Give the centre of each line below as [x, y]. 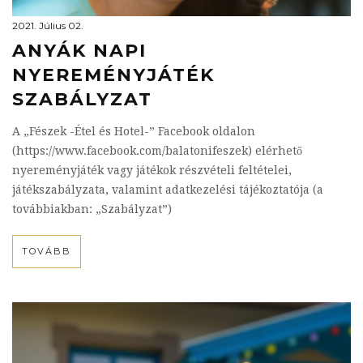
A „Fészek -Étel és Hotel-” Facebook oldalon [134, 131]
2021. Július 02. [48, 26]
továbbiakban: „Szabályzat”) [92, 209]
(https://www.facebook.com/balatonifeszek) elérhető [157, 151]
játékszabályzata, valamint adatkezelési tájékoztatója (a [168, 190]
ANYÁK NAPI [79, 51]
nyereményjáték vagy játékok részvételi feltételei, [152, 170]
